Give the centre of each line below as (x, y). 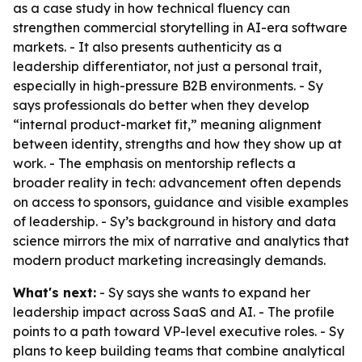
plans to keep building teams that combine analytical (179, 351)
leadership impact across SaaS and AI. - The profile (174, 312)
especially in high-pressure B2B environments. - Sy (168, 86)
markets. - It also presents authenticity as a (147, 47)
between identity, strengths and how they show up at (177, 144)
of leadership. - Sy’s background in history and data (175, 221)
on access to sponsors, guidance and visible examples (181, 202)
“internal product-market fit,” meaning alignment (167, 124)
